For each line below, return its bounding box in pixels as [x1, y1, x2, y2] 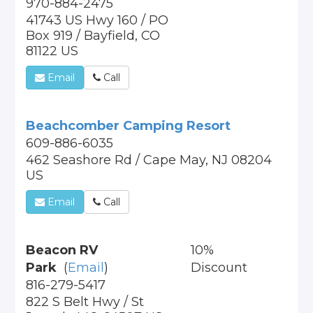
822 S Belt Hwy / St [26, 294, 145, 310]
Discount [190, 260, 247, 275]
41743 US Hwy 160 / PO [26, 13, 169, 28]
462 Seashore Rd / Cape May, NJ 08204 [26, 152, 272, 168]
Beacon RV [26, 242, 99, 258]
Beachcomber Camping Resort [26, 118, 231, 133]
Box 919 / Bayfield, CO [26, 28, 161, 43]
